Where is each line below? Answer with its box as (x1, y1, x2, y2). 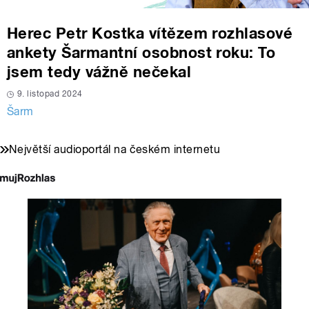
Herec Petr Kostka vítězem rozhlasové (7, 24, 293, 43)
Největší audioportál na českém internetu (9, 143, 221, 157)
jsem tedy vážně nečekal (7, 63, 192, 81)
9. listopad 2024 (17, 89, 83, 99)
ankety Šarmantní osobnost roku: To (7, 43, 276, 62)
